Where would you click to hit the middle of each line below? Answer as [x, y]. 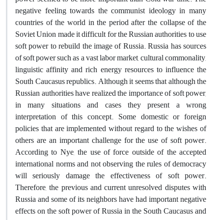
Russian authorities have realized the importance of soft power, [111, 93]
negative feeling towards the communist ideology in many [111, 11]
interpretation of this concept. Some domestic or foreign [111, 117]
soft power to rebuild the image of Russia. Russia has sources [111, 46]
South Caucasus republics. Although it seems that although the [111, 81]
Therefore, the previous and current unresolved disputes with [111, 187]
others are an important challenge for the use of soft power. [111, 140]
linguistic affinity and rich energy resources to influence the [111, 69]
